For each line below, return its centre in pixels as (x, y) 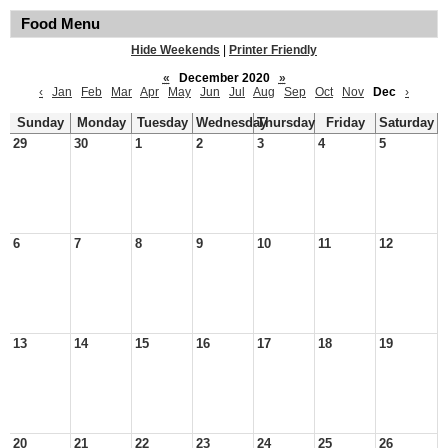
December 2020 (224, 78)
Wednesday (231, 123)
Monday (101, 123)
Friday (345, 123)
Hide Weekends (175, 50)
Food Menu (60, 24)
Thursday (286, 123)
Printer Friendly (273, 50)
